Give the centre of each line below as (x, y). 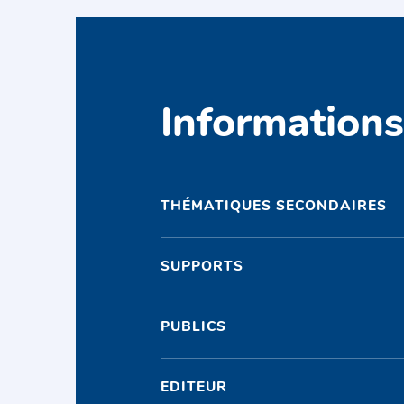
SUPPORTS (202, 267)
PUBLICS (194, 328)
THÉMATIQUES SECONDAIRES (274, 207)
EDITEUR (194, 388)
